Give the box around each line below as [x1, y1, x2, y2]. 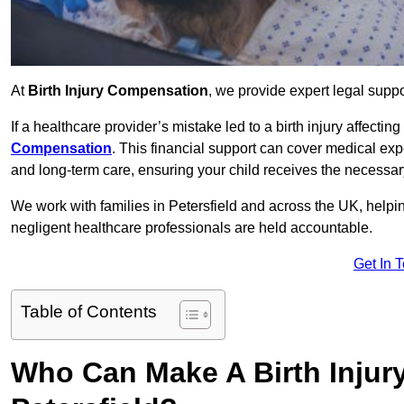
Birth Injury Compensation [28, 83, 208, 99]
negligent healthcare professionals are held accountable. [11, 220, 372, 236]
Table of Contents [21, 302, 157, 322]
